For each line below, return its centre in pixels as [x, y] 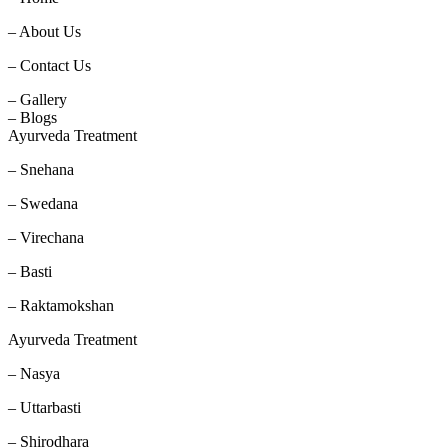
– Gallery [37, 99]
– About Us [44, 31]
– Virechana [46, 237]
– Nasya [34, 373]
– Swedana [43, 203]
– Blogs [32, 117]
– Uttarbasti [44, 407]
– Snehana [41, 169]
